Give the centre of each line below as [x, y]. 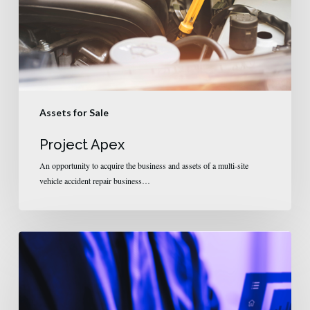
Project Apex [82, 144]
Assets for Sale [74, 112]
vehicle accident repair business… [94, 180]
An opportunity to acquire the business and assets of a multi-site [144, 165]
